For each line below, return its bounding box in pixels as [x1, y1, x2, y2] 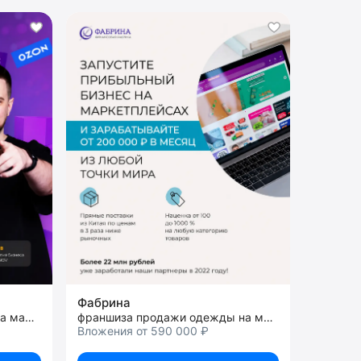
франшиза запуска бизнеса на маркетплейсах [25, 310, 35, 324]
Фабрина [77, 295, 131, 310]
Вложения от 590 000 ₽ [77, 324, 209, 338]
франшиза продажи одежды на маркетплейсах [263, 310, 273, 324]
